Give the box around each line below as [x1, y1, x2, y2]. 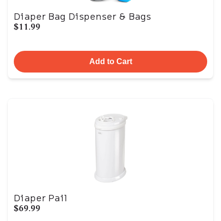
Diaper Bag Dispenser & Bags [14, 10, 151, 23]
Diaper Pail [14, 191, 67, 204]
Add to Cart [89, 57, 132, 66]
